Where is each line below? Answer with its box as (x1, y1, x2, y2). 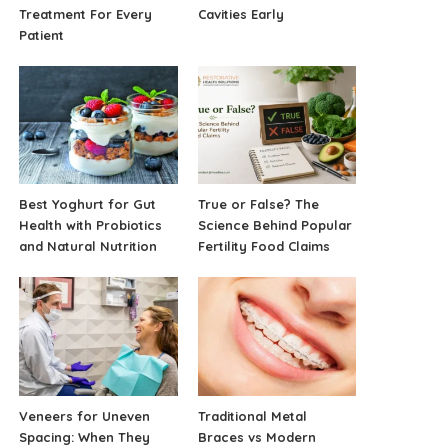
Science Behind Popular (197, 217, 352, 234)
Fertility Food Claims (197, 238, 330, 255)
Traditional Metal (197, 408, 307, 425)
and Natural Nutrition (19, 238, 158, 255)
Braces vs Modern (197, 429, 316, 446)
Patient (19, 26, 65, 43)
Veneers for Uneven (19, 408, 151, 425)
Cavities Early (197, 5, 284, 22)
